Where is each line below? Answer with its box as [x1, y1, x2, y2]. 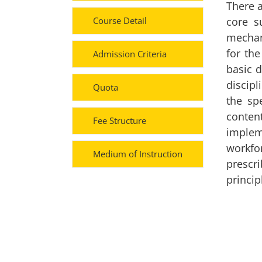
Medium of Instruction [93, 148, 182, 160]
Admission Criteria [93, 48, 167, 60]
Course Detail [93, 15, 147, 27]
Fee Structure [93, 115, 146, 127]
